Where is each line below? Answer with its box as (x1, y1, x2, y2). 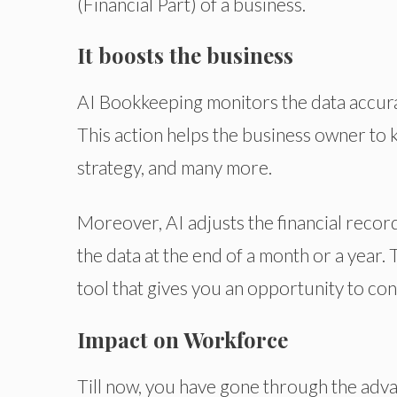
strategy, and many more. (77, 156, 272, 179)
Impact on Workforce (77, 324, 288, 354)
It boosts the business (77, 41, 293, 70)
